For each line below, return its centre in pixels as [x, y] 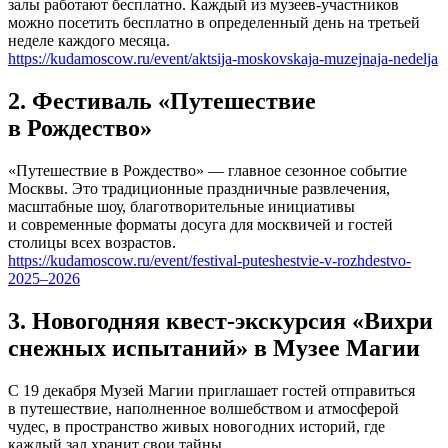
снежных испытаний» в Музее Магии [214, 347]
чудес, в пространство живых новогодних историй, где [196, 426]
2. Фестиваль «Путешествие [162, 101]
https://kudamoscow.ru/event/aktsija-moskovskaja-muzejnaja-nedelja [223, 59]
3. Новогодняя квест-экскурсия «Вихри [220, 320]
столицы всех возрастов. [92, 243]
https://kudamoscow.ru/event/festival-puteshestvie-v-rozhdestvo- [209, 261]
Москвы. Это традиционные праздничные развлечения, [199, 189]
